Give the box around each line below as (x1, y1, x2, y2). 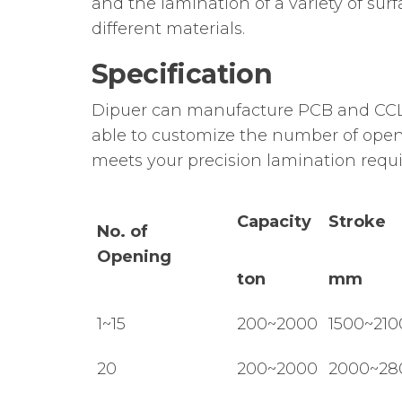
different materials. (92, 18, 245, 39)
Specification (92, 57, 273, 91)
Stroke (328, 211, 386, 232)
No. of (97, 221, 148, 241)
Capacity (237, 211, 311, 232)
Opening (97, 246, 171, 267)
